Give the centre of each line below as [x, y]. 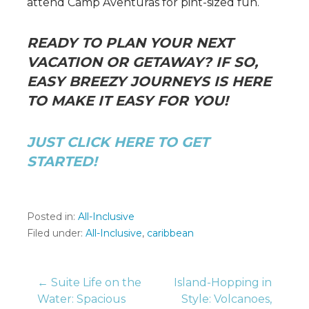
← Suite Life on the [89, 282]
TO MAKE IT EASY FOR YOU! [128, 100]
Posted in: [52, 216]
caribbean [170, 233]
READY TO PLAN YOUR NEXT [130, 42]
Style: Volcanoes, [227, 299]
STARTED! [62, 161]
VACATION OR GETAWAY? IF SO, [142, 62]
